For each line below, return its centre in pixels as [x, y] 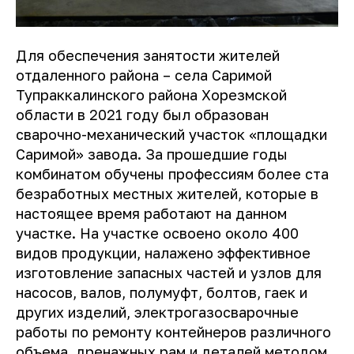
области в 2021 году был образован [142, 114]
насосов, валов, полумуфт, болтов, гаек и [162, 292]
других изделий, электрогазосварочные [157, 312]
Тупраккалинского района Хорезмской [151, 94]
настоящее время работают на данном [151, 213]
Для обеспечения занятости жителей [148, 55]
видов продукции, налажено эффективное [163, 252]
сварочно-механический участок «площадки [171, 134]
